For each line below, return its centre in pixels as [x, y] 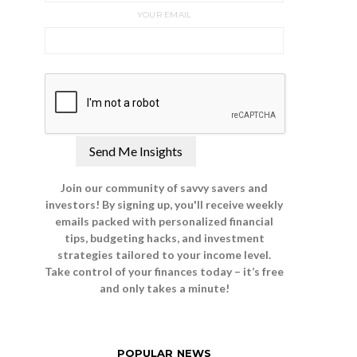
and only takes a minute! [164, 288]
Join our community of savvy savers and [164, 188]
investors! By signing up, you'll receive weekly [164, 204]
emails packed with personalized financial [164, 221]
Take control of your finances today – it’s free [164, 271]
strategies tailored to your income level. [164, 255]
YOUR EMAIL [164, 15]
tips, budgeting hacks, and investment [164, 238]
